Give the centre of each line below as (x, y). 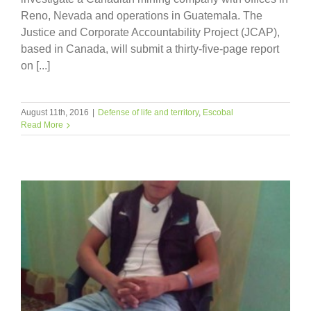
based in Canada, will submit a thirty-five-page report (150, 49)
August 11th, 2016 (55, 113)
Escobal (218, 113)
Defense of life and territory (148, 113)
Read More (42, 125)
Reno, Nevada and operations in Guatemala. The (142, 16)
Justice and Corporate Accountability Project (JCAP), (150, 33)
